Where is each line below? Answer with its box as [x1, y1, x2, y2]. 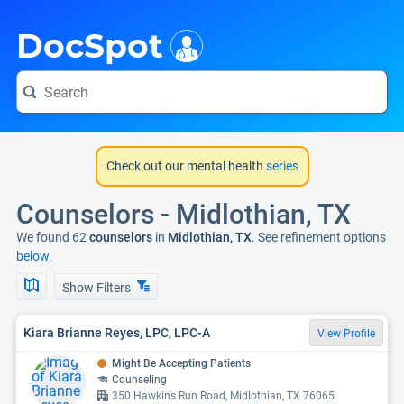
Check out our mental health [106, 159, 263, 173]
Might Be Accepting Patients [112, 357, 251, 370]
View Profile [317, 327, 375, 340]
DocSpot [16, 26, 163, 66]
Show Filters [62, 280, 133, 295]
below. [16, 249, 52, 263]
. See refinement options [252, 230, 386, 244]
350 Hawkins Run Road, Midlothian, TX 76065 [112, 390, 335, 402]
